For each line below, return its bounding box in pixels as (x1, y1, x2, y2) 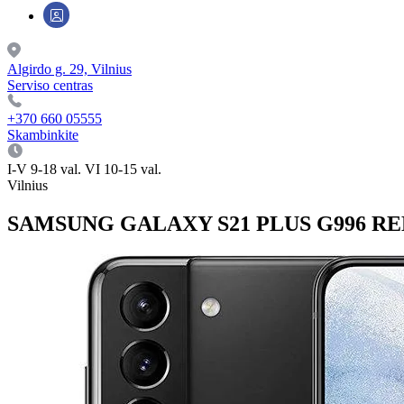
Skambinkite (7, 127, 78, 142)
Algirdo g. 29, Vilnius (7, 61, 132, 77)
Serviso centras (7, 78, 93, 93)
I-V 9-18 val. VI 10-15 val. (7, 161, 161, 177)
